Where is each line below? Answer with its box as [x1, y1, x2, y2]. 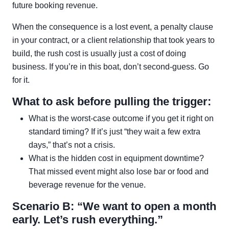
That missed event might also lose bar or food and [29, 167, 209, 176]
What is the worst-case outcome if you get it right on [29, 114, 214, 123]
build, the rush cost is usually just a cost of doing [12, 49, 186, 58]
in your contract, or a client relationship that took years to [12, 36, 215, 44]
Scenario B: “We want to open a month [12, 200, 216, 213]
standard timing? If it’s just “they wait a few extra [29, 127, 200, 136]
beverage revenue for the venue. [29, 180, 146, 189]
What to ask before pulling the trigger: [12, 95, 211, 108]
